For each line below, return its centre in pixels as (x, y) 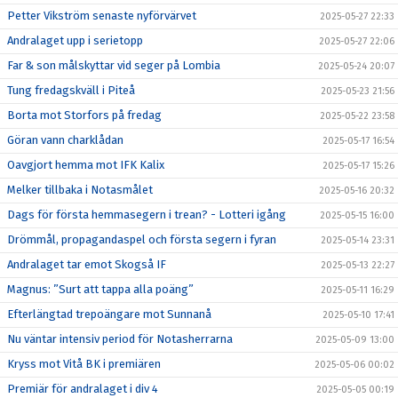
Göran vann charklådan (65, 139)
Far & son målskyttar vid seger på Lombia (114, 65)
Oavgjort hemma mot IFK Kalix (86, 164)
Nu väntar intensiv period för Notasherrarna (120, 338)
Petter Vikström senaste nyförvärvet (102, 15)
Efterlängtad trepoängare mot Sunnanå (109, 314)
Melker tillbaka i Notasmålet (80, 189)
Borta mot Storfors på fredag (84, 115)
